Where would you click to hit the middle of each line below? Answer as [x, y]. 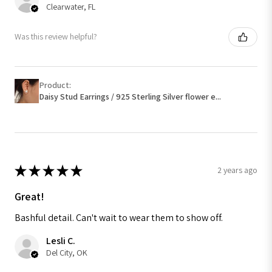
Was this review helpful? [56, 37]
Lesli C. [61, 240]
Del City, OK [67, 252]
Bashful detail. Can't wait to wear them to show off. [119, 217]
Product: [56, 85]
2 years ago [237, 170]
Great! [29, 196]
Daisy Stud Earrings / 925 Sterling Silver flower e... [130, 96]
